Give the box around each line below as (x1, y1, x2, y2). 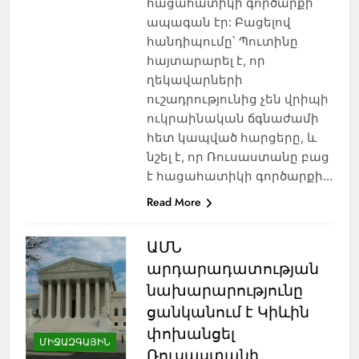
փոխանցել (146, 324, 235, 343)
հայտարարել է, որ (146, 52, 265, 68)
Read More (146, 193, 201, 210)
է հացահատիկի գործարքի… (146, 167, 333, 184)
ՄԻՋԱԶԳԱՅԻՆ (39, 335, 111, 350)
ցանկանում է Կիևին (146, 302, 309, 321)
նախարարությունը (146, 280, 303, 300)
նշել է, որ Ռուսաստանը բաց (146, 148, 329, 164)
